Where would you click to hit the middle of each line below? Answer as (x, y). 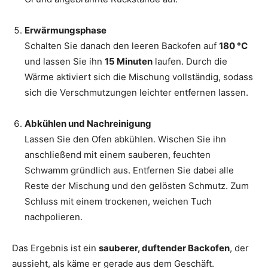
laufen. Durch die (190, 61)
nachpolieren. (54, 217)
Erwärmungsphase (66, 30)
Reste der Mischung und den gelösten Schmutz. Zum (137, 185)
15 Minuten (129, 61)
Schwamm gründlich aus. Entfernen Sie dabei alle (129, 170)
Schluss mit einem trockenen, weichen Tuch (118, 201)
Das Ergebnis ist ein (55, 248)
